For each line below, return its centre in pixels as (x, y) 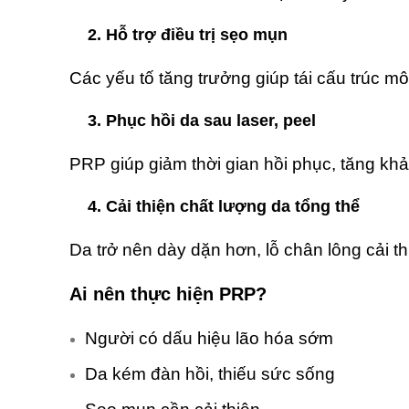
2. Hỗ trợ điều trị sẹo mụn (188, 35)
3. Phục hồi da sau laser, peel (202, 121)
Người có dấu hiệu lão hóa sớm (209, 339)
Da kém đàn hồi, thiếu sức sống (210, 374)
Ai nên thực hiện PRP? (168, 294)
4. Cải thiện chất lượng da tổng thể (224, 207)
